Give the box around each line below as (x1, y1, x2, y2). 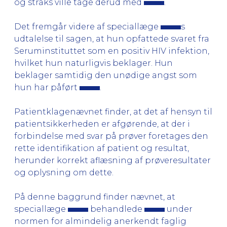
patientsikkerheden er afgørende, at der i (14, 119, 190, 129)
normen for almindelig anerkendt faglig (14, 216, 186, 226)
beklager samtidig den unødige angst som (14, 70, 197, 80)
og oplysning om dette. (14, 167, 113, 177)
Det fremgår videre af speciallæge (14, 21, 161, 31)
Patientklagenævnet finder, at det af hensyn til (14, 106, 212, 117)
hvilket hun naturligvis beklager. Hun (14, 58, 173, 68)
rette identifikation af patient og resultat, (14, 143, 189, 153)
